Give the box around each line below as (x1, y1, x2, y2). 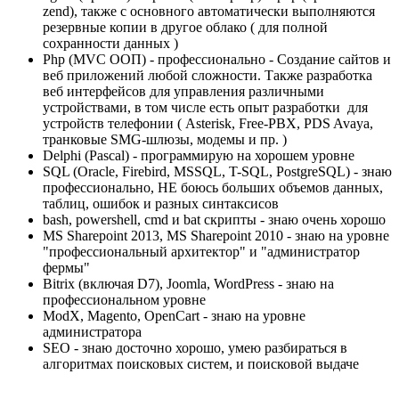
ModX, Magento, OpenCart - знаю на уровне (43, 308, 305, 324)
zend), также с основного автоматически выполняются (43, 4, 375, 20)
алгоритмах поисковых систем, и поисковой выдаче (43, 356, 359, 372)
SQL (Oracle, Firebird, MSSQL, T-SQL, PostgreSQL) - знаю (43, 164, 392, 180)
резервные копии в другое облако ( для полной (43, 20, 328, 36)
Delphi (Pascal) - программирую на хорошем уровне (43, 148, 354, 164)
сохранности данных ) (43, 36, 178, 52)
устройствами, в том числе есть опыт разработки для (43, 100, 368, 116)
